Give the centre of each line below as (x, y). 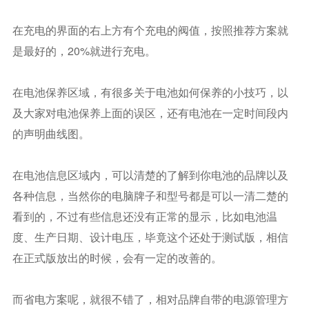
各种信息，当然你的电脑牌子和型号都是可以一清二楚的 (150, 196)
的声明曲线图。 (51, 133)
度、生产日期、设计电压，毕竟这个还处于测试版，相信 (150, 237)
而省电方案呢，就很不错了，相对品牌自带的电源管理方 (150, 299)
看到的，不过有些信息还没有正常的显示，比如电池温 (144, 216)
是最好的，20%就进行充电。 (84, 51)
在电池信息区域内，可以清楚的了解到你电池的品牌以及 (150, 175)
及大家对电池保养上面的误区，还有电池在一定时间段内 (150, 113)
